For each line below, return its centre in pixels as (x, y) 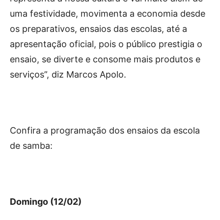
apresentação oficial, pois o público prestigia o (106, 44)
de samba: (31, 145)
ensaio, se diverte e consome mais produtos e (105, 59)
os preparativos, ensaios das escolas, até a (98, 28)
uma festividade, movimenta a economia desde (108, 13)
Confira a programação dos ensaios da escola (105, 130)
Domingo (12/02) (46, 201)
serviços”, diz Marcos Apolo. (68, 74)
